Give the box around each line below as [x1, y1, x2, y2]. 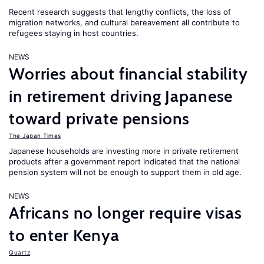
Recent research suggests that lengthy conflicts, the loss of [9, 7, 231, 16]
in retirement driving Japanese [9, 86, 233, 106]
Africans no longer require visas [9, 203, 242, 223]
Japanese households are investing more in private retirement [9, 146, 239, 156]
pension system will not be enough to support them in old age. [9, 167, 242, 177]
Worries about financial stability [9, 64, 248, 84]
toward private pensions [9, 108, 190, 128]
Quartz [9, 249, 30, 256]
